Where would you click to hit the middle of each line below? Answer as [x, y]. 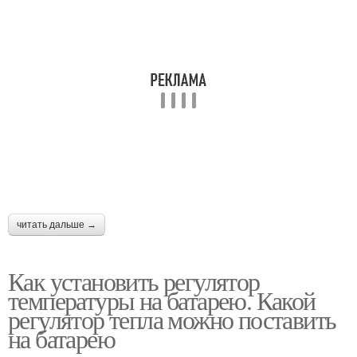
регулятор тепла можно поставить [172, 320]
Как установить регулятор [134, 281]
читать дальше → [57, 225]
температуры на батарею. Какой [162, 300]
